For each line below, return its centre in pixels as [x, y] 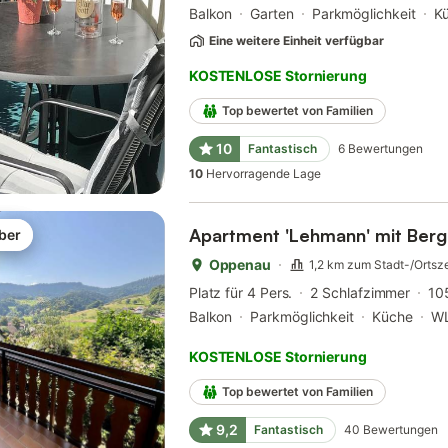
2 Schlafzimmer [360, 292]
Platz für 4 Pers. [240, 292]
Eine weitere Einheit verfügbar [296, 40]
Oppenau [239, 264]
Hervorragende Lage [263, 173]
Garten [272, 13]
